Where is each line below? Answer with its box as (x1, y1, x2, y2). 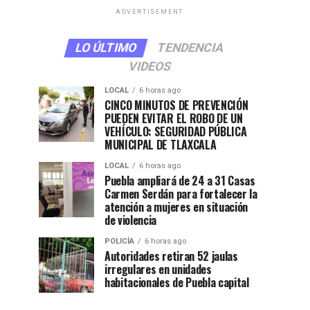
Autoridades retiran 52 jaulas (104, 248, 238, 264)
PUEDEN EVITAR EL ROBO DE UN (104, 110, 243, 127)
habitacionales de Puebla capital (104, 274, 249, 291)
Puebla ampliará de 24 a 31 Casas (104, 172, 255, 189)
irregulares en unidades (104, 261, 212, 277)
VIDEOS (126, 60, 173, 73)
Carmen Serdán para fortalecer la (104, 185, 257, 202)
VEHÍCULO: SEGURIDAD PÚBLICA (104, 123, 247, 140)
